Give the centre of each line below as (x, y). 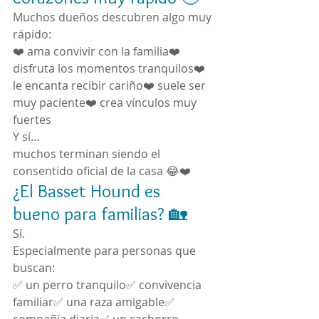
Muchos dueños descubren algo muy (114, 17)
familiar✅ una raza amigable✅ (95, 302)
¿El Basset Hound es (89, 191)
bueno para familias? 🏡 (100, 214)
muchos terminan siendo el (88, 154)
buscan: (34, 268)
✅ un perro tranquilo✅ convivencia (109, 285)
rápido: (32, 34)
